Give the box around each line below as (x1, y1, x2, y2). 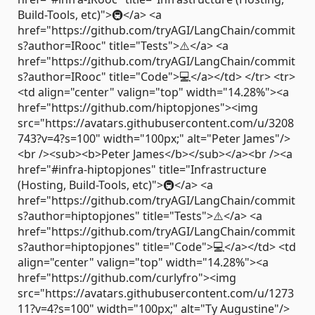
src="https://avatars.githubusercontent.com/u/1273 (18, 285, 294, 301)
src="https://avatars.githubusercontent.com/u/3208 (18, 115, 294, 131)
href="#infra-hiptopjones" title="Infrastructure (18, 161, 266, 177)
